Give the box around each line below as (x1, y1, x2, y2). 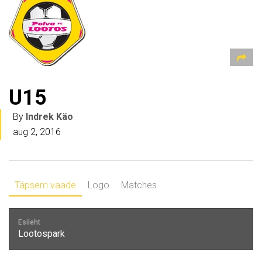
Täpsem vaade (15, 180, 76, 191)
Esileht (18, 218, 40, 226)
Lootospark (18, 228, 65, 239)
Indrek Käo (26, 111, 73, 122)
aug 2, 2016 (13, 126, 61, 137)
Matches (121, 180, 157, 191)
